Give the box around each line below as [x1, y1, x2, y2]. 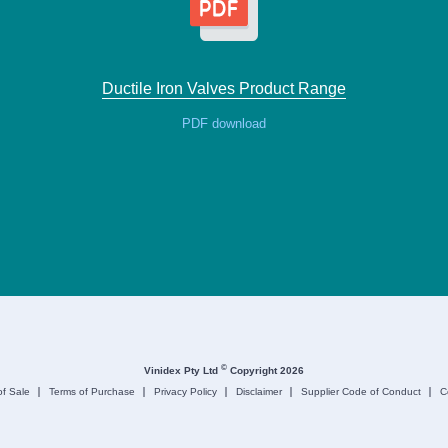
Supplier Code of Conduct [301, 385, 422, 397]
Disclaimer [236, 385, 283, 397]
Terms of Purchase [49, 385, 136, 397]
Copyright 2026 [227, 365, 305, 377]
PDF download [182, 116, 266, 131]
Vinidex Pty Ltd [144, 365, 222, 377]
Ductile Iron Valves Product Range [102, 80, 346, 97]
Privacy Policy [154, 385, 218, 397]
